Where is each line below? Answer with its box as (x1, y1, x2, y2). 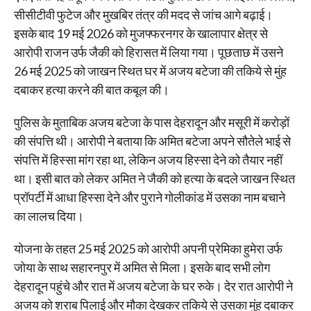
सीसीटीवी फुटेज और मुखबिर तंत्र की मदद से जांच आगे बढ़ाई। (13, 7, 273, 23)
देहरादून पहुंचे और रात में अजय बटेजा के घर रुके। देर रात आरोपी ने (13, 278, 293, 294)
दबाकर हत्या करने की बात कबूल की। (13, 82, 169, 98)
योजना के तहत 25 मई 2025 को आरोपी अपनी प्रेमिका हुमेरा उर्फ (13, 241, 283, 257)
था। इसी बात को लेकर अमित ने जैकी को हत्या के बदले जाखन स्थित (13, 171, 295, 187)
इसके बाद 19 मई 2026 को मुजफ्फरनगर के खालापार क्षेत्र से (13, 26, 268, 42)
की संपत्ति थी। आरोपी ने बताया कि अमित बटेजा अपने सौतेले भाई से (13, 133, 291, 149)
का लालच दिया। (13, 208, 84, 224)
